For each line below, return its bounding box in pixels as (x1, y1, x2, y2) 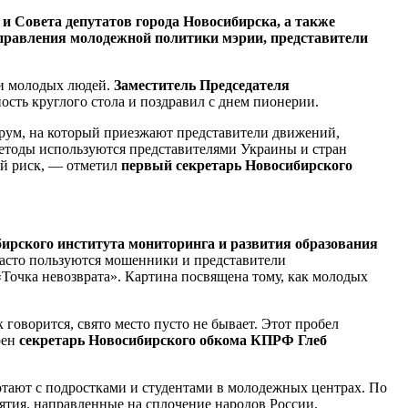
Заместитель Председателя (114, 76, 290, 93)
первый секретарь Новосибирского (121, 157, 352, 173)
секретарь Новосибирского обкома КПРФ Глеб (19, 331, 327, 348)
